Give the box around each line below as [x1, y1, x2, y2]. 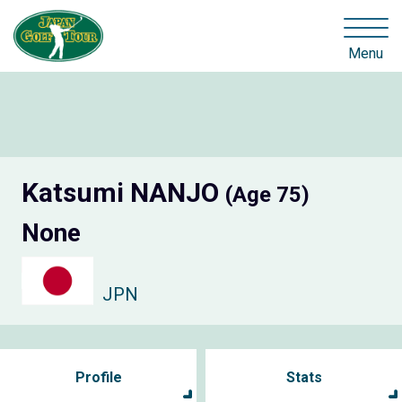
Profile [74, 368, 122, 386]
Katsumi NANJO [22, 177, 225, 209]
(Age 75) [225, 182, 310, 208]
